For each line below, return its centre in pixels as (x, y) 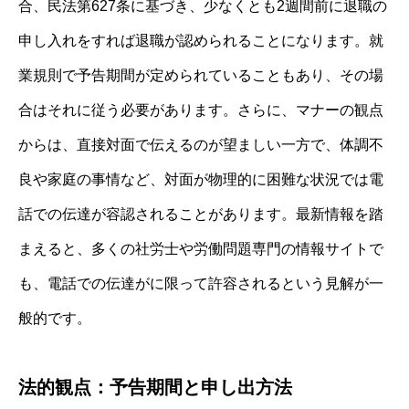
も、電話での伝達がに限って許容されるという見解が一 (201, 283)
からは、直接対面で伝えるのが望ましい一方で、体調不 (201, 144)
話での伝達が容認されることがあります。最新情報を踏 (201, 214)
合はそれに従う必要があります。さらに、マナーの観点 (201, 110)
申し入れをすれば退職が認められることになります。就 (201, 40)
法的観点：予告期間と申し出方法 (155, 387)
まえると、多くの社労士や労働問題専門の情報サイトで (201, 248)
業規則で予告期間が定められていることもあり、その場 (201, 75)
